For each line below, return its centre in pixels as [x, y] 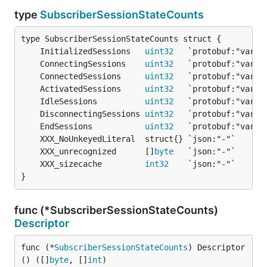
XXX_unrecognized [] [97, 151]
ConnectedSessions [92, 76]
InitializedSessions [92, 51]
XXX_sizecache [92, 164]
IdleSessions [92, 101]
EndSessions [92, 126]
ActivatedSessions [92, 89]
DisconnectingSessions [92, 114]
